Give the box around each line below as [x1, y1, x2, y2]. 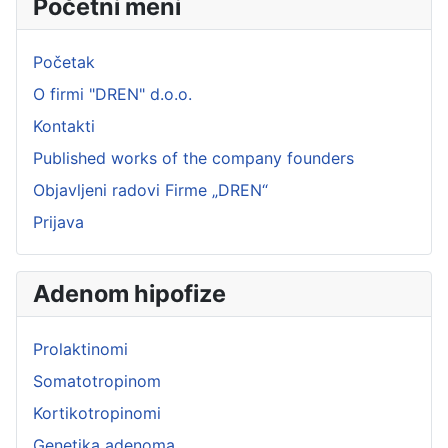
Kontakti [33, 116, 95, 136]
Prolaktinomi [33, 339, 128, 359]
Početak [33, 52, 95, 72]
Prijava [33, 212, 84, 232]
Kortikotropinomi [33, 403, 161, 423]
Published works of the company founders [33, 148, 354, 168]
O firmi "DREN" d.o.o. [33, 84, 192, 104]
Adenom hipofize [33, 279, 226, 308]
